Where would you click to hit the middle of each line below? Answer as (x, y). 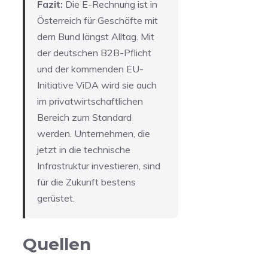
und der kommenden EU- (90, 69)
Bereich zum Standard (84, 117)
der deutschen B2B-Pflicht (94, 53)
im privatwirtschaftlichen (90, 101)
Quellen (57, 244)
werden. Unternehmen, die (94, 133)
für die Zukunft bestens (86, 182)
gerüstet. (56, 198)
